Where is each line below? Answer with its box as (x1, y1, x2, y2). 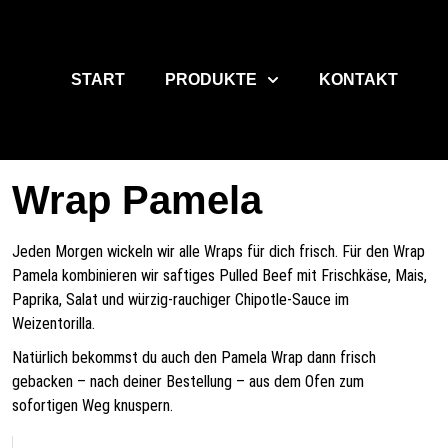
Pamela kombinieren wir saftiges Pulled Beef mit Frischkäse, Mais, (12, 266, 427, 285)
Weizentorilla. (12, 314, 95, 333)
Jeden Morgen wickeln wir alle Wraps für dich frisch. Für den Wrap (12, 242, 425, 261)
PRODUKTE (165, 71, 258, 88)
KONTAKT (318, 71, 398, 88)
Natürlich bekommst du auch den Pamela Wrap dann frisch (12, 348, 376, 367)
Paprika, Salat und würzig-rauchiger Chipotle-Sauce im (12, 290, 349, 309)
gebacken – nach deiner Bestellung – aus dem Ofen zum (12, 372, 364, 391)
